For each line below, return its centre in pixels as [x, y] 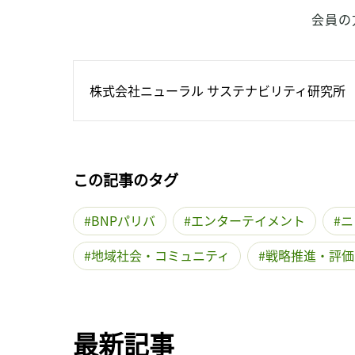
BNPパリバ [123, 220]
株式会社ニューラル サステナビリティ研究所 [218, 90]
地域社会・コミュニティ [160, 255]
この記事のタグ [126, 179]
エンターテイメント [248, 220]
